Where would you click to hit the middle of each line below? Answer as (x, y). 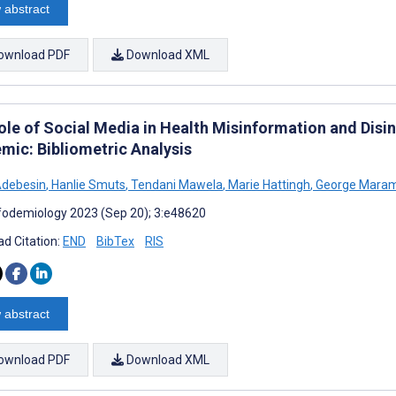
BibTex (115, 241)
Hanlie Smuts (87, 184)
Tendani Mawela (175, 184)
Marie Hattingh (268, 184)
